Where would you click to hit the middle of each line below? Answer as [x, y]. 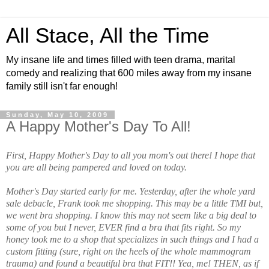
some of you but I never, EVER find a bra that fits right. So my [123, 227]
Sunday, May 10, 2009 [57, 115]
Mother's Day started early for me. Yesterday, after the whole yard [131, 191]
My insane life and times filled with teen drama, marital [121, 60]
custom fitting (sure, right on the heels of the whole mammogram [128, 251]
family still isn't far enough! [62, 86]
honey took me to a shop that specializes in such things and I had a [132, 239]
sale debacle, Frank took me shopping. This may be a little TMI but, [134, 203]
